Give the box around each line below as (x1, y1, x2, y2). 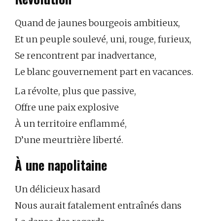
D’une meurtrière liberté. (15, 134, 123, 146)
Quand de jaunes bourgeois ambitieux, (15, 17, 180, 29)
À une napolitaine (15, 155, 107, 175)
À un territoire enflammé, (15, 117, 127, 129)
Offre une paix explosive (15, 101, 119, 113)
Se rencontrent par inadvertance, (15, 49, 156, 61)
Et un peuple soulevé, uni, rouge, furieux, (15, 33, 191, 45)
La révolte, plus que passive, (15, 85, 136, 97)
